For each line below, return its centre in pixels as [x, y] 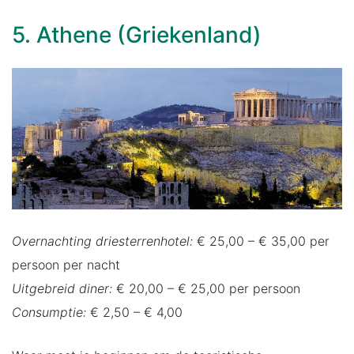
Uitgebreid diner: [62, 288]
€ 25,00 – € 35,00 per [261, 241]
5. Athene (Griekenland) [137, 34]
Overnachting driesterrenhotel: [102, 241]
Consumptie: [49, 312]
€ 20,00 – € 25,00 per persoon [206, 288]
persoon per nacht [66, 264]
